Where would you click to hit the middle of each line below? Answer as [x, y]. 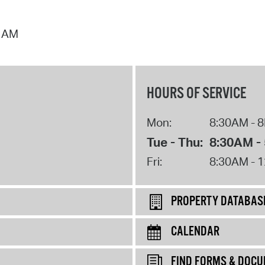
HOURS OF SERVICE [196, 93]
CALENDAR [195, 232]
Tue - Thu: [174, 142]
